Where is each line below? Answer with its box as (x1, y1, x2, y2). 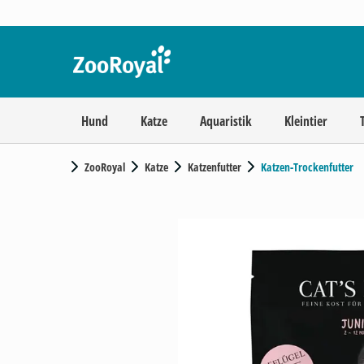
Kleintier (284, 112, 327, 130)
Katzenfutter (188, 159, 241, 175)
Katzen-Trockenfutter (261, 159, 353, 175)
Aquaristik (200, 112, 252, 130)
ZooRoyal (84, 159, 125, 175)
